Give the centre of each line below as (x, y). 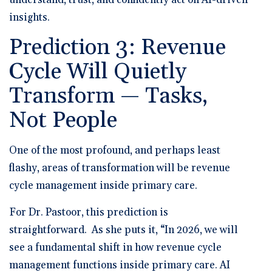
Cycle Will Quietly (98, 72)
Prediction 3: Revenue (117, 47)
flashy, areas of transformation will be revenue (120, 168)
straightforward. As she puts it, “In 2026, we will (124, 230)
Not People (63, 120)
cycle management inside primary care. (103, 185)
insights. (29, 17)
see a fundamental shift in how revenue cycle (115, 247)
